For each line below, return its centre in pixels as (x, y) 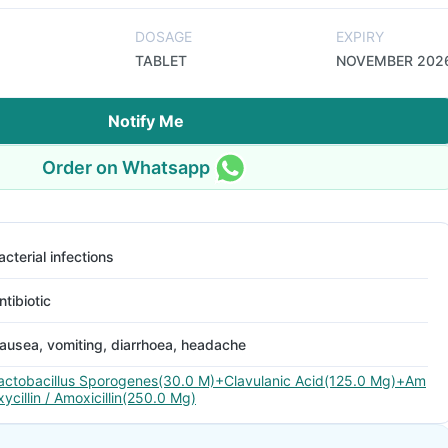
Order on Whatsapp (126, 167)
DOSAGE (163, 36)
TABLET (161, 60)
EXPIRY (360, 36)
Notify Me (146, 121)
